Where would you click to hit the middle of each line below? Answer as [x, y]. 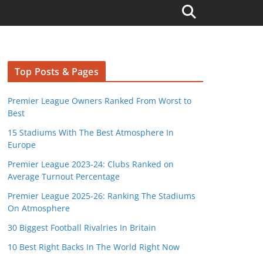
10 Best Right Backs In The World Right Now [94, 247]
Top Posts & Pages [57, 72]
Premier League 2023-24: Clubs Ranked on [91, 164]
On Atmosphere [39, 208]
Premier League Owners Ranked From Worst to [100, 101]
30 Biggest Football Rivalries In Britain [82, 227]
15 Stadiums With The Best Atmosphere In [91, 132]
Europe [22, 145]
